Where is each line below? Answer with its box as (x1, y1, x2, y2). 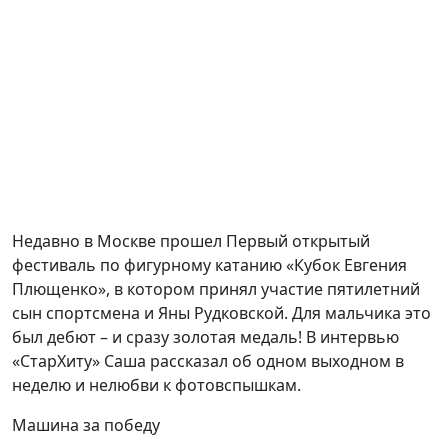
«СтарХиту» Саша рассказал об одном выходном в (12, 350, 404, 372)
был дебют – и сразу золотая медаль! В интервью (12, 326, 399, 348)
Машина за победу (12, 414, 160, 436)
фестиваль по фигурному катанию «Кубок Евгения (12, 254, 407, 276)
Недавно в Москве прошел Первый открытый (12, 230, 370, 252)
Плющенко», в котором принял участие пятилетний (12, 278, 420, 300)
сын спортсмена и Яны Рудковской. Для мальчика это (12, 302, 431, 324)
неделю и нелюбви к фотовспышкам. (12, 374, 301, 396)
